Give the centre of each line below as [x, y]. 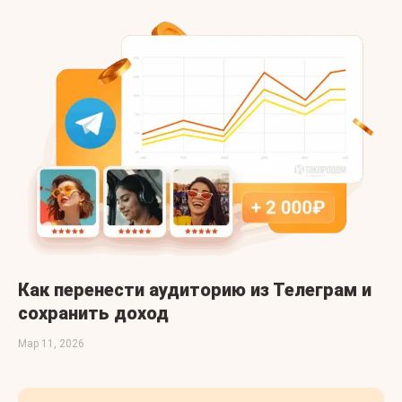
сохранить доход [93, 313]
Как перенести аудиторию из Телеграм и [195, 289]
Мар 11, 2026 [51, 343]
